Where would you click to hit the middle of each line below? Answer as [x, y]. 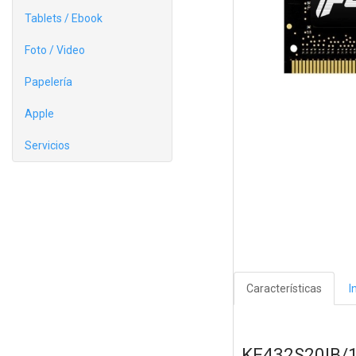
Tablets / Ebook [64, 18]
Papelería [48, 82]
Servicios [47, 145]
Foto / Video [55, 50]
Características [284, 289]
